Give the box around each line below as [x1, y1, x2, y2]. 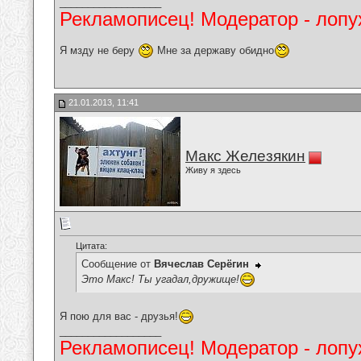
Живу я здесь [185, 165, 241, 175]
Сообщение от [81, 258, 154, 271]
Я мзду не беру [60, 44, 138, 56]
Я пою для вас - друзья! [60, 309, 178, 322]
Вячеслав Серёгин [154, 258, 249, 271]
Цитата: [76, 241, 107, 251]
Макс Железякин [185, 147, 305, 164]
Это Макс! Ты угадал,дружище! [81, 272, 239, 285]
